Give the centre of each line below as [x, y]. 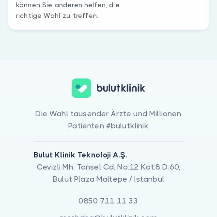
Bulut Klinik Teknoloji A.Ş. [80, 155]
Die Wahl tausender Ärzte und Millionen [108, 113]
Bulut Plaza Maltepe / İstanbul [108, 179]
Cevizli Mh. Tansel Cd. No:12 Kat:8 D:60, [108, 167]
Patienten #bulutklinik [108, 125]
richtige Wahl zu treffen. [57, 15]
